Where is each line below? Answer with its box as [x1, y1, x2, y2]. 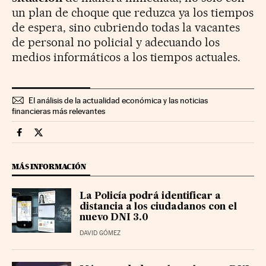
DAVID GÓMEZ [80, 229, 121, 237]
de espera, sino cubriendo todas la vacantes [12, 20, 240, 35]
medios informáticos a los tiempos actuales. [12, 50, 241, 65]
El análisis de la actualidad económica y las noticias [28, 96, 208, 106]
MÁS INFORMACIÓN [12, 162, 86, 172]
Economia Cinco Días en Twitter [38, 131, 169, 143]
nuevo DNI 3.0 [80, 213, 148, 223]
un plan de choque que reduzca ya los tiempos [12, 5, 254, 20]
